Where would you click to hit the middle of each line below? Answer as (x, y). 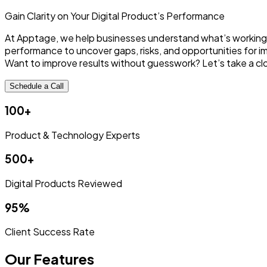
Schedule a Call (37, 86)
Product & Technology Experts (72, 135)
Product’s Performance (173, 16)
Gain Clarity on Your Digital (63, 16)
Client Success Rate (50, 232)
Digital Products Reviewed (63, 183)
